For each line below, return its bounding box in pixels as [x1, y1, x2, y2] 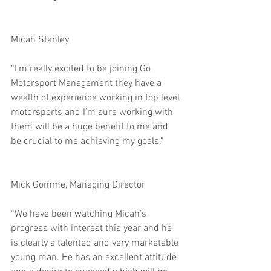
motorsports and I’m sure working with [11, 106, 175, 119]
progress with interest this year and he [11, 223, 174, 235]
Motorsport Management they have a [11, 77, 164, 90]
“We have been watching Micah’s [11, 208, 149, 220]
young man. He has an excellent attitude [11, 252, 179, 264]
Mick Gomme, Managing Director [11, 179, 145, 191]
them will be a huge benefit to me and [11, 121, 171, 133]
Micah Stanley [11, 34, 69, 46]
